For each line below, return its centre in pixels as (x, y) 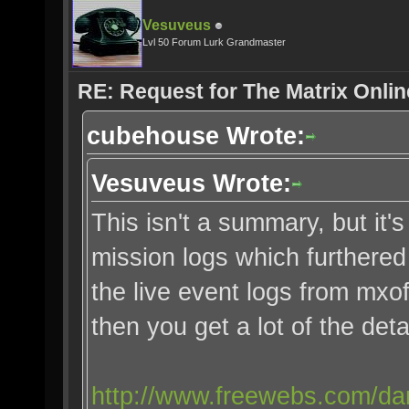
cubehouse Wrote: (196, 136)
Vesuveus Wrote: (191, 183)
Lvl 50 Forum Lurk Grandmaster (214, 42)
